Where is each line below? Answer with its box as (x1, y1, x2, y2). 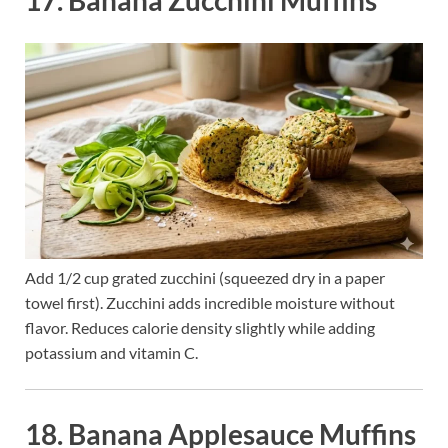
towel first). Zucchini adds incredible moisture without (25, 293, 395, 313)
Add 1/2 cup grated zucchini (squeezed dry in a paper (25, 268, 385, 288)
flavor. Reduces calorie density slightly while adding (25, 318, 375, 338)
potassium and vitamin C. (25, 343, 198, 363)
